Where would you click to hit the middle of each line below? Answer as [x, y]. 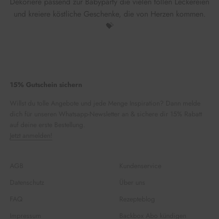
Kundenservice [140, 166]
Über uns [132, 182]
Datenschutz [27, 182]
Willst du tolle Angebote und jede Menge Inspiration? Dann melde [105, 103]
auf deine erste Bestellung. [47, 125]
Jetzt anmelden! [31, 135]
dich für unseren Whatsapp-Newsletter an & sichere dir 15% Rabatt [106, 114]
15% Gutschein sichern [46, 85]
